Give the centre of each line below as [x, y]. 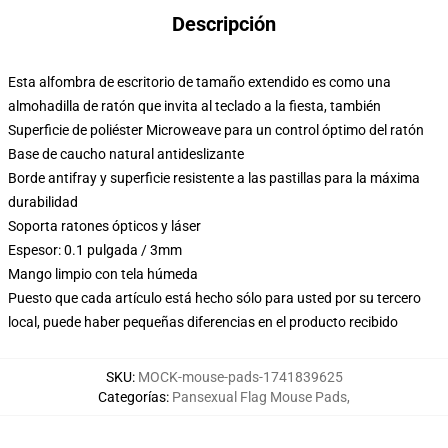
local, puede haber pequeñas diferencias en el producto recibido [203, 322]
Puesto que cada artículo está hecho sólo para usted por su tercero [214, 298]
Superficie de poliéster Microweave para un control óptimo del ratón [216, 130]
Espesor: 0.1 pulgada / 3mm [95, 250]
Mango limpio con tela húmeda [103, 274]
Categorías [132, 397]
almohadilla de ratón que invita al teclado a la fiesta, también [194, 106]
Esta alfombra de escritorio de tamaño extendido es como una [199, 82]
